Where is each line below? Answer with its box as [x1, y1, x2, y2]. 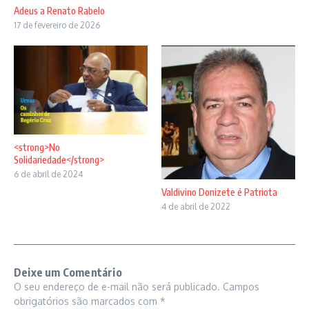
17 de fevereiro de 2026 [14, 19, 100, 30]
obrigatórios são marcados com [14, 295, 160, 307]
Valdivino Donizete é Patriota [161, 186, 277, 198]
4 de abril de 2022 [161, 201, 230, 212]
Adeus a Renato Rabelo [14, 4, 107, 17]
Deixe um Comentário [14, 265, 122, 279]
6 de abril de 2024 [14, 169, 83, 180]
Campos [223, 280, 259, 292]
